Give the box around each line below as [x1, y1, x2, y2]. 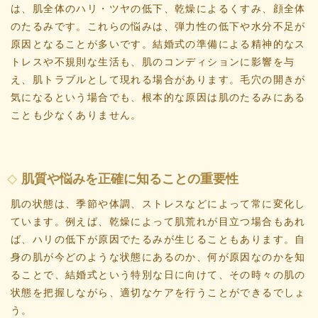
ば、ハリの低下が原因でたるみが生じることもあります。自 [11, 233, 306, 245]
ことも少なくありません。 [11, 109, 142, 121]
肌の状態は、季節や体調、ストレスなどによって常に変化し [11, 197, 306, 209]
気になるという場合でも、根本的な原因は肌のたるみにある [11, 91, 306, 103]
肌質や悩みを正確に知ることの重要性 [21, 171, 238, 186]
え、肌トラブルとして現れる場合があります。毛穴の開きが [11, 73, 306, 85]
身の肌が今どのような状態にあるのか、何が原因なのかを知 [11, 251, 306, 263]
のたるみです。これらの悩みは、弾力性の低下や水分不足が [11, 20, 306, 32]
